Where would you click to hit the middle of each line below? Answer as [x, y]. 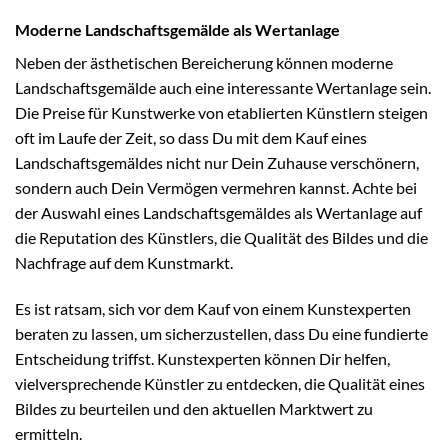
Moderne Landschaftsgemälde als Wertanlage [177, 29]
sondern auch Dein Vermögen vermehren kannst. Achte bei [216, 187]
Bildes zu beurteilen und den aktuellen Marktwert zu [194, 408]
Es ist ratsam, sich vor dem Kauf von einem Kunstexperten [213, 308]
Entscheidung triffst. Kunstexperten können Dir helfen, [202, 358]
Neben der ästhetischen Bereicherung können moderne [204, 62]
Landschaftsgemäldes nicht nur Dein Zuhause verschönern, [217, 162]
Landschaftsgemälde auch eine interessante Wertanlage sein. [223, 87]
